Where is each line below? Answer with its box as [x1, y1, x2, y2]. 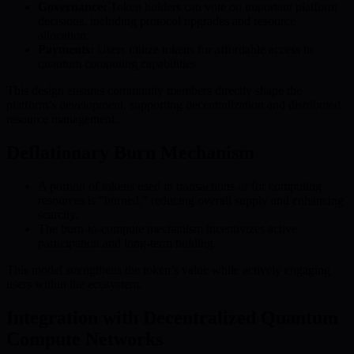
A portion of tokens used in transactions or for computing [38, 179, 322, 193]
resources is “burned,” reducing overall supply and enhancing [38, 193, 344, 207]
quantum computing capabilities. [38, 56, 199, 70]
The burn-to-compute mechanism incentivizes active [38, 221, 297, 235]
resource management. [6, 111, 118, 126]
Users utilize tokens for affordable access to [94, 42, 313, 56]
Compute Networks [6, 328, 163, 349]
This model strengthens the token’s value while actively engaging [6, 262, 330, 277]
